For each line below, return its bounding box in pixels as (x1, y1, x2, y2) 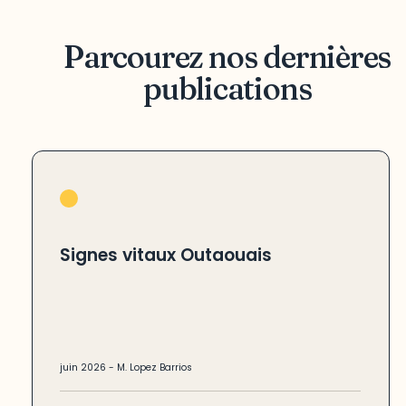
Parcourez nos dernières (63, 37, 391, 76)
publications (142, 69, 312, 108)
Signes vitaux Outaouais (60, 242, 273, 267)
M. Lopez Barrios (117, 361, 193, 375)
